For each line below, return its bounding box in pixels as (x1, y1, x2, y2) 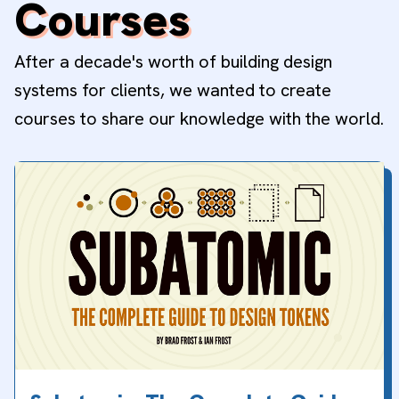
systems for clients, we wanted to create (14, 77, 331, 102)
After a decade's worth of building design (14, 49, 332, 73)
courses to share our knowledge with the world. (14, 106, 384, 130)
